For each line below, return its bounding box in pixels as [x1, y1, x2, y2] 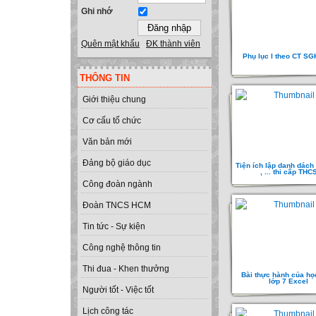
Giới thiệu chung [83, 95, 146, 105]
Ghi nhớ [81, 6, 113, 17]
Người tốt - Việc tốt [83, 285, 154, 296]
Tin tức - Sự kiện [83, 221, 145, 232]
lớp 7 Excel [269, 277, 308, 285]
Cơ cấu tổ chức [83, 116, 141, 126]
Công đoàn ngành [83, 179, 152, 190]
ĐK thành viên [146, 39, 200, 49]
